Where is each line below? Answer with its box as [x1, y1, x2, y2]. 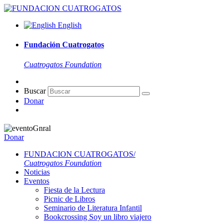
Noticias [24, 168, 50, 177]
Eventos [24, 177, 49, 186]
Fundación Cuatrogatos [24, 40, 104, 49]
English [58, 21, 82, 29]
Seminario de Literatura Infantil [44, 204, 142, 213]
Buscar [24, 86, 46, 95]
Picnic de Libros [44, 195, 95, 204]
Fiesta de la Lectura [44, 186, 105, 195]
